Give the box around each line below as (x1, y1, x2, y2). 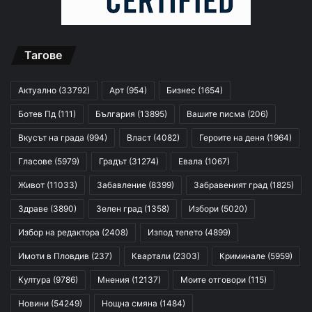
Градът (99, 156, 127, 167)
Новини (18, 298, 49, 309)
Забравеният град (194, 180, 267, 191)
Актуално (18, 85, 56, 96)
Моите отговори (180, 274, 246, 286)
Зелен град (96, 203, 142, 214)
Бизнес (166, 85, 196, 96)
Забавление (97, 180, 146, 191)
